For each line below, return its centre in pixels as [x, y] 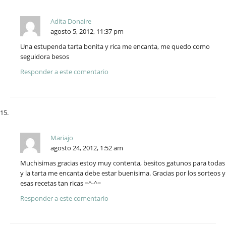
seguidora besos [45, 57]
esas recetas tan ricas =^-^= [61, 183]
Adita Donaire [71, 21]
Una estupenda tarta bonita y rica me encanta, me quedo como [115, 47]
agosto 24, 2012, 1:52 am [87, 148]
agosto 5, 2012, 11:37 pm [87, 32]
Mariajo [62, 138]
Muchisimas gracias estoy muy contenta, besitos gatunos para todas [123, 163]
